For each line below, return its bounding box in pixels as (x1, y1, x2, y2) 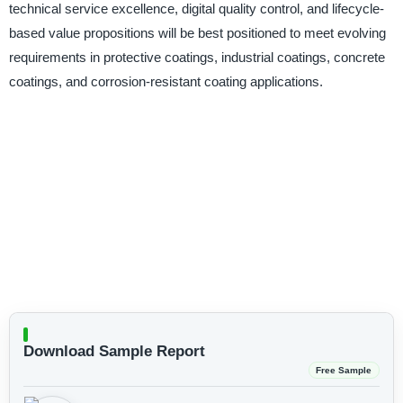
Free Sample (316, 364, 372, 375)
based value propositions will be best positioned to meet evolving (8, 25, 386, 41)
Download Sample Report (22, 342, 205, 360)
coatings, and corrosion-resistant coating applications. (8, 74, 323, 90)
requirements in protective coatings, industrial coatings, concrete (8, 49, 385, 66)
